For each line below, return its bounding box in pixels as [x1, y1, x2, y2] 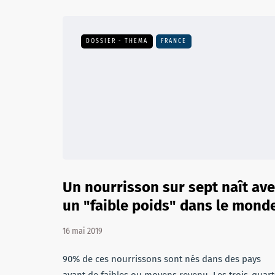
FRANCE [161, 37, 187, 45]
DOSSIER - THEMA [86, 37, 148, 45]
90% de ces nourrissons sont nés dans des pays [63, 254, 261, 265]
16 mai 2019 [63, 226, 103, 236]
